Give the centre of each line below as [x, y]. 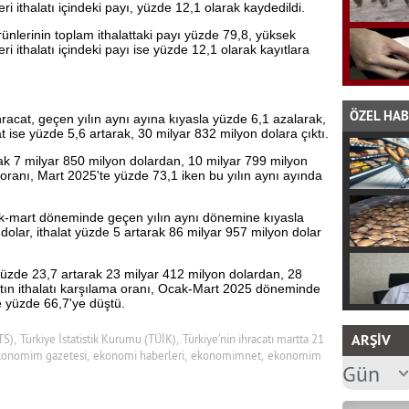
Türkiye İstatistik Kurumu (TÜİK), [99, 339]
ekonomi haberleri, [140, 355]
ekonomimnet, [227, 355]
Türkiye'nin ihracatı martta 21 [253, 339]
